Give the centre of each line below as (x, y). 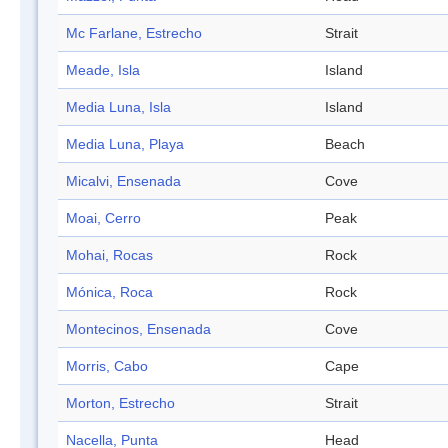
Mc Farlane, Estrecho (134, 33)
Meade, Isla (103, 70)
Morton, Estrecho (120, 403)
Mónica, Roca (109, 292)
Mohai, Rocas (109, 255)
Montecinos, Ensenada (138, 329)
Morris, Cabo (107, 366)
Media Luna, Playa (125, 144)
